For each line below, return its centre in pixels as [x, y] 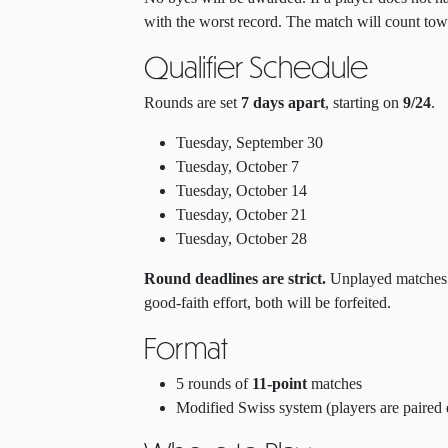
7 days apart [283, 102]
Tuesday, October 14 [241, 190]
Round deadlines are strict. [235, 278]
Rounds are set [192, 102]
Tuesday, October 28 [241, 238]
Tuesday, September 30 [249, 142]
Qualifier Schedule [256, 66]
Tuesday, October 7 [237, 166]
